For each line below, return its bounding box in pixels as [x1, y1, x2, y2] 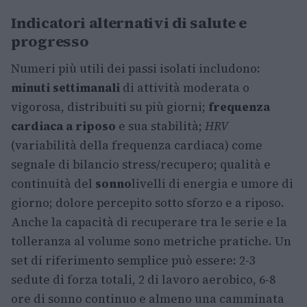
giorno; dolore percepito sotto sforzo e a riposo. [11, 195, 284, 211]
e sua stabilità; [116, 118, 205, 134]
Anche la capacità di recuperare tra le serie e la [11, 214, 287, 230]
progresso [11, 31, 89, 51]
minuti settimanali [11, 79, 120, 96]
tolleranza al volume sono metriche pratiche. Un [11, 233, 291, 249]
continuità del [11, 175, 95, 192]
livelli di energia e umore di [132, 175, 293, 192]
